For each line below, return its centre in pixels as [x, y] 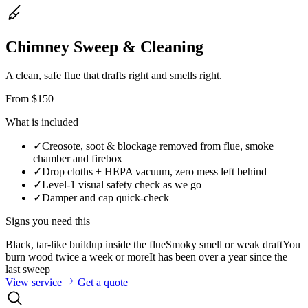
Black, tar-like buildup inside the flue [86, 245]
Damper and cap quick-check [106, 198]
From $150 [30, 99]
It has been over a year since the [218, 257]
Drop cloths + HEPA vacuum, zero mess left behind [154, 172]
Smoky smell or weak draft [224, 245]
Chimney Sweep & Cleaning [104, 46]
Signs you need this [48, 221]
